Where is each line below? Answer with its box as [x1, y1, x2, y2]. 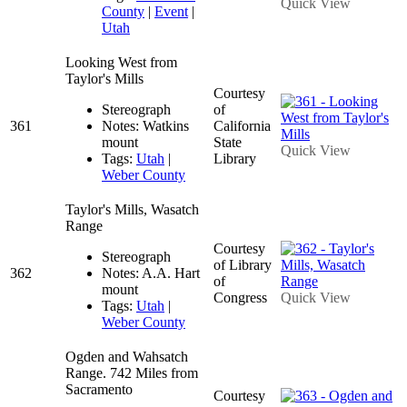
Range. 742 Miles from [65, 364, 198, 381]
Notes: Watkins [102, 117, 189, 134]
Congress [213, 289, 267, 305]
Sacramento [65, 381, 133, 397]
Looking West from [65, 54, 177, 70]
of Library [213, 256, 272, 273]
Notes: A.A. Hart [102, 264, 200, 281]
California [213, 117, 271, 134]
